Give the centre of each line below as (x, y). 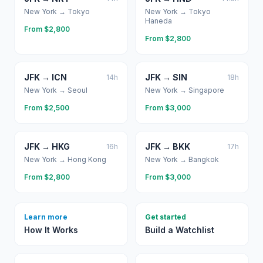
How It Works (51, 230)
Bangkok (204, 159)
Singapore (206, 90)
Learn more (46, 217)
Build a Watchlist (180, 230)
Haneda (159, 21)
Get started (166, 217)
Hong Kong (87, 159)
